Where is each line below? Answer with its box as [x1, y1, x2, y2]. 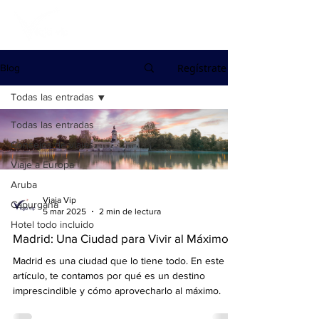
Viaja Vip [43, 194, 76, 205]
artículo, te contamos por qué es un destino [13, 269, 145, 281]
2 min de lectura [99, 206, 161, 217]
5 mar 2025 [43, 206, 86, 217]
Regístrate [177, 61, 226, 75]
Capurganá [11, 199, 58, 210]
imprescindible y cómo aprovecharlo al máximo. [13, 284, 221, 296]
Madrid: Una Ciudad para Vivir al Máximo [13, 231, 229, 245]
